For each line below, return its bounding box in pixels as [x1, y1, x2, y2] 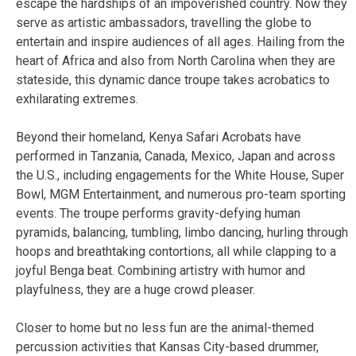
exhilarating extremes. [16, 91, 141, 106]
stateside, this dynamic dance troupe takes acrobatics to [16, 72, 330, 87]
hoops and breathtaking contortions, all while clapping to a [16, 243, 336, 259]
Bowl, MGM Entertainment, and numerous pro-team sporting [16, 186, 346, 202]
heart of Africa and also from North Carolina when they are [16, 52, 335, 68]
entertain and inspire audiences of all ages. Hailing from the [16, 33, 345, 49]
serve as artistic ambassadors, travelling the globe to [16, 14, 311, 30]
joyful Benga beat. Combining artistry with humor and [16, 262, 305, 278]
